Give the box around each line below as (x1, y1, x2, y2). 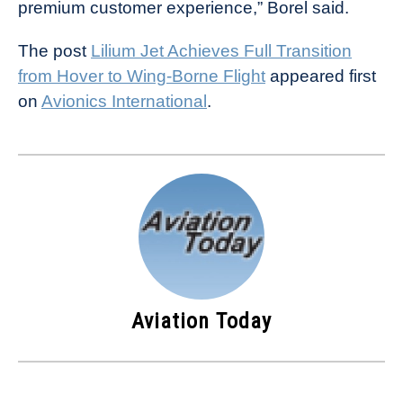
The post (18, 40, 91, 60)
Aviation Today (131, 308, 272, 334)
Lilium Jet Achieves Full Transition (91, 40, 352, 60)
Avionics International (41, 91, 207, 111)
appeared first (265, 66, 376, 85)
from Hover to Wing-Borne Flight (18, 66, 265, 85)
